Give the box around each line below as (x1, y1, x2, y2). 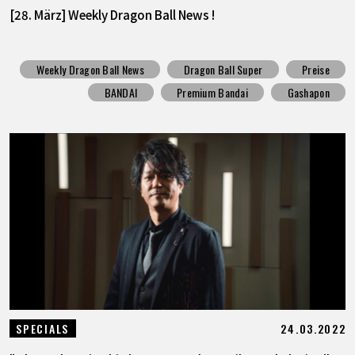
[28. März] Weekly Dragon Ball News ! (9, 6, 215, 24)
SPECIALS (16, 320, 69, 338)
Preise (302, 60, 330, 78)
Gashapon (287, 83, 330, 101)
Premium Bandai (176, 83, 248, 101)
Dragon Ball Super (183, 60, 263, 78)
